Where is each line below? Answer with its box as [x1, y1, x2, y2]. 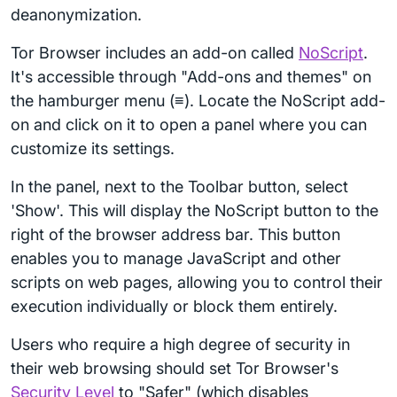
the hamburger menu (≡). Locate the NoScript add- [11, 91, 385, 110]
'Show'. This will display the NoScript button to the [11, 201, 378, 220]
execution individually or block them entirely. [11, 297, 338, 315]
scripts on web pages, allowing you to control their [11, 273, 383, 292]
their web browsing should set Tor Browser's [11, 359, 339, 378]
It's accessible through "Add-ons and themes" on [11, 67, 371, 86]
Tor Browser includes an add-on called [11, 43, 299, 62]
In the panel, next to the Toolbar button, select [11, 177, 348, 196]
